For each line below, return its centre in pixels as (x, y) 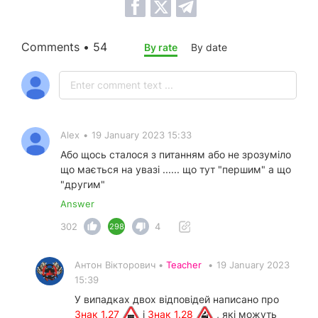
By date (209, 47)
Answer (77, 203)
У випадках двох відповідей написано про (177, 299)
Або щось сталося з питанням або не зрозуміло (176, 154)
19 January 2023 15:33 (142, 135)
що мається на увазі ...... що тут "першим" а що (176, 169)
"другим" (83, 184)
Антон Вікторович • (120, 264)
